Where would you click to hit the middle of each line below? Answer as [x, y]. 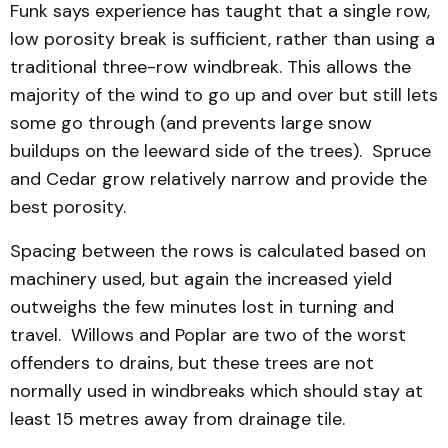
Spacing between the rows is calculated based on [218, 251]
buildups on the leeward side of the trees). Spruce [220, 151]
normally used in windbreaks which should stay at [216, 391]
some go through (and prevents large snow [191, 123]
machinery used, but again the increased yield [201, 279]
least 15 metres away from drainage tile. [177, 419]
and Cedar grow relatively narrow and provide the [218, 179]
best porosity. [68, 207]
